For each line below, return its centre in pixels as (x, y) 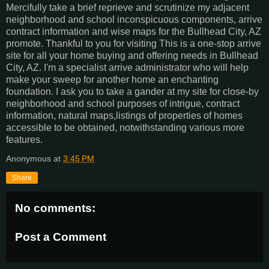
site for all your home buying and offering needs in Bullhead (132, 56)
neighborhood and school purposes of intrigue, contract (123, 104)
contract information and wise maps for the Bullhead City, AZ (134, 32)
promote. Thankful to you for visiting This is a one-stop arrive (134, 44)
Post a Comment (61, 237)
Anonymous (29, 159)
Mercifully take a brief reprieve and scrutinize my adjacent (128, 8)
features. (24, 140)
